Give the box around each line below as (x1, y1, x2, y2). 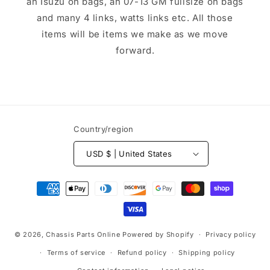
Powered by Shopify (122, 230, 194, 239)
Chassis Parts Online (46, 230, 121, 239)
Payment (20, 177, 61, 189)
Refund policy (117, 248, 167, 257)
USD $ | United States (105, 148, 172, 159)
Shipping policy (178, 248, 235, 257)
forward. (115, 45, 155, 56)
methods (20, 193, 61, 205)
